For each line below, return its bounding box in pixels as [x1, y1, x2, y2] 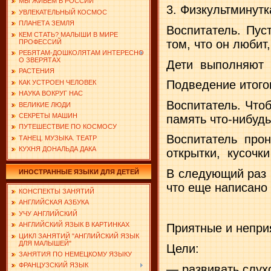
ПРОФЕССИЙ [19, 38, 62, 45]
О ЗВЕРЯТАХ [19, 56, 60, 64]
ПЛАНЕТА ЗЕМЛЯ [19, 19, 74, 27]
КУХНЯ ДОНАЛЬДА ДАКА [19, 145, 96, 153]
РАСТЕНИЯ [19, 67, 54, 75]
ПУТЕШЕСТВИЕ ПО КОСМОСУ [19, 123, 117, 131]
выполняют [200, 57, 264, 71]
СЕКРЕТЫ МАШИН [19, 111, 77, 119]
